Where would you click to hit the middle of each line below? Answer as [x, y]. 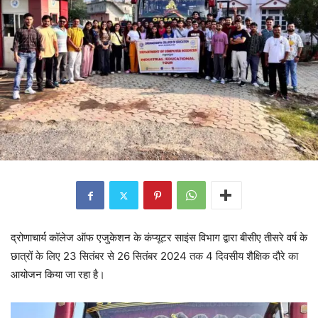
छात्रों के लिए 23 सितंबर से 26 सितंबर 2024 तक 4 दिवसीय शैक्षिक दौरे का [154, 256]
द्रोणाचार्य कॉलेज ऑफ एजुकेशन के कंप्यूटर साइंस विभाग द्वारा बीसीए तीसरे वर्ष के [159, 238]
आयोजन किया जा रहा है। [58, 275]
